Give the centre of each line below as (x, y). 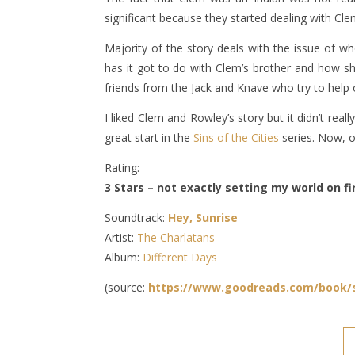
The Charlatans (176, 237)
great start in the (149, 137)
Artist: (121, 237)
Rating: (122, 168)
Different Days (180, 257)
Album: (124, 257)
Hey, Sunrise (203, 218)
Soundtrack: (136, 218)
